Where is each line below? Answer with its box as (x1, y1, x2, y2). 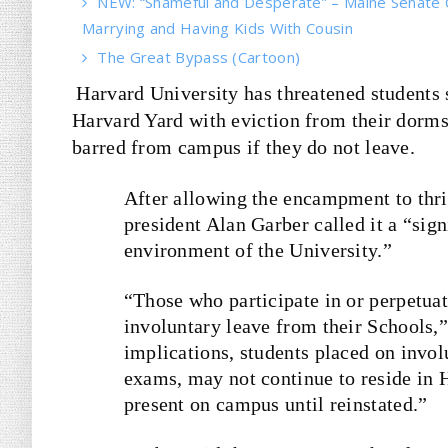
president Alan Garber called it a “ (123, 213, 413, 235)
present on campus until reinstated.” (123, 393, 428, 415)
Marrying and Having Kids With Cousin (82, 18, 353, 38)
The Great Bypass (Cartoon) (97, 47, 301, 67)
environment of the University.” (123, 239, 392, 261)
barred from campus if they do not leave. (72, 136, 415, 158)
